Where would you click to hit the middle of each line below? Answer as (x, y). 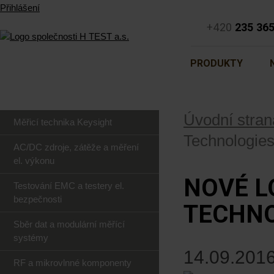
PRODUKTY (217, 63)
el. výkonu (34, 161)
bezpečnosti (38, 199)
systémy (31, 238)
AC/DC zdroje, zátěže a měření (76, 147)
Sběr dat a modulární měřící (69, 224)
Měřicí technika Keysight (63, 122)
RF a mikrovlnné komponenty (72, 263)
